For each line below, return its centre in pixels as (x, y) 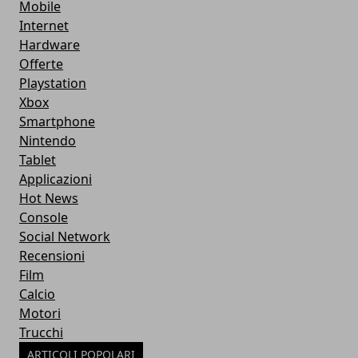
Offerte (41, 64)
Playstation (53, 84)
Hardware (50, 45)
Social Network (65, 237)
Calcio (37, 294)
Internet (44, 26)
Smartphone (57, 122)
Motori (40, 314)
